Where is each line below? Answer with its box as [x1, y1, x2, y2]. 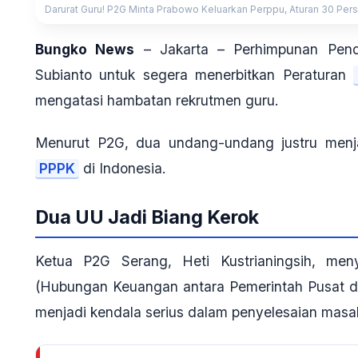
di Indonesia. [79, 160, 166, 177]
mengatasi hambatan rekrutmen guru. [35, 92, 279, 109]
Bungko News [35, 41, 135, 58]
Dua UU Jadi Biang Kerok [35, 205, 259, 229]
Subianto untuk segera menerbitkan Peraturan [35, 66, 354, 84]
